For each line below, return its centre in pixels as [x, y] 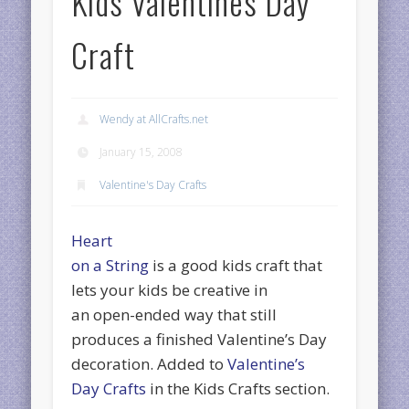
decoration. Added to [150, 363]
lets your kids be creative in [170, 289]
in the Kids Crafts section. [238, 388]
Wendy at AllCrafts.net [154, 119]
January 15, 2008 [142, 152]
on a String [110, 265]
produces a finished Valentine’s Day [199, 339]
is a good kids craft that [236, 265]
